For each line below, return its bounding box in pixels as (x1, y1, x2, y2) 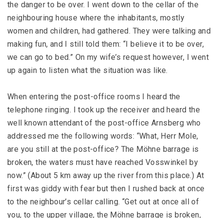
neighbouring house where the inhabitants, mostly (7, 13, 185, 22)
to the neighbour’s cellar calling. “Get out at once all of (7, 197, 200, 206)
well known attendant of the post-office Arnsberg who (7, 118, 201, 127)
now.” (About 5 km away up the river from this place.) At (7, 171, 204, 180)
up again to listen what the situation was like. (7, 66, 168, 75)
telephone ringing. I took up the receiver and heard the (7, 105, 200, 114)
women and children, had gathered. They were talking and (7, 26, 211, 36)
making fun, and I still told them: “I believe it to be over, (7, 39, 204, 49)
